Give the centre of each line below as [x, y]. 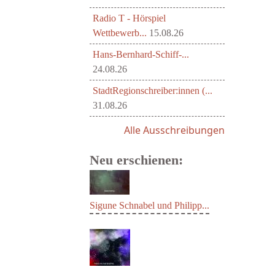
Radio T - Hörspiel [129, 18]
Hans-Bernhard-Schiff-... [141, 54]
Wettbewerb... [120, 33]
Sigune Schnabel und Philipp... [149, 242]
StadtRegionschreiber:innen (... [153, 91]
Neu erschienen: [136, 160]
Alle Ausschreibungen [174, 130]
